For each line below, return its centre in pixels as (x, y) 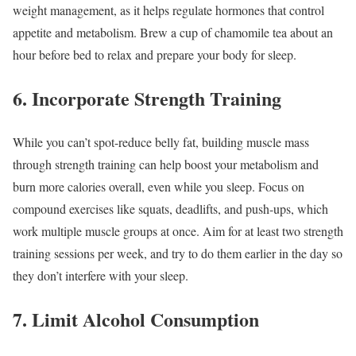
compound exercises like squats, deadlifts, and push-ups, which (170, 208)
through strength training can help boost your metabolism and (166, 164)
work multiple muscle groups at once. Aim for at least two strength (178, 230)
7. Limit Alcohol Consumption (136, 319)
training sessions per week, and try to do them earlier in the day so (178, 253)
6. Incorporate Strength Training (147, 98)
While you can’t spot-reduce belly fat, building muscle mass (161, 141)
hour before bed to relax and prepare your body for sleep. (155, 54)
